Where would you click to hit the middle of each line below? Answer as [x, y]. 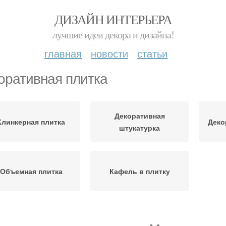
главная [63, 53]
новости [109, 53]
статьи [152, 53]
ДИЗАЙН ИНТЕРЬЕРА [113, 19]
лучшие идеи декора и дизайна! [113, 35]
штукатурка [139, 128]
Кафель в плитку [139, 171]
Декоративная [139, 116]
